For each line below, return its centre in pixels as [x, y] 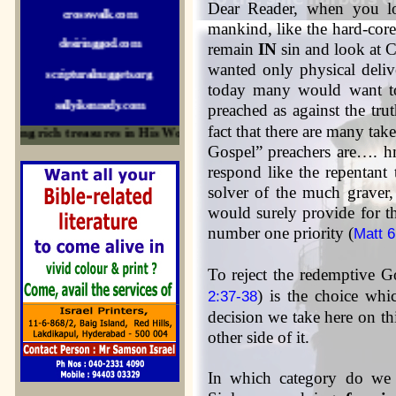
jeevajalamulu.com [99, 197]
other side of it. [258, 337]
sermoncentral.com [99, 257]
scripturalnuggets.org [99, 46]
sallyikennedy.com [99, 76]
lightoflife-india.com [99, 137]
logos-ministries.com [99, 227]
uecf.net [99, 167]
